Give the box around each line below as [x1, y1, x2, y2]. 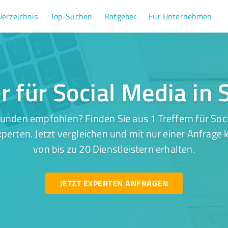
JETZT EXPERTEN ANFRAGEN [60, 177, 168, 189]
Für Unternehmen [149, 11, 212, 22]
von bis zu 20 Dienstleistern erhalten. [33, 141, 195, 156]
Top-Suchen [50, 11, 93, 22]
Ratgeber [104, 11, 137, 22]
